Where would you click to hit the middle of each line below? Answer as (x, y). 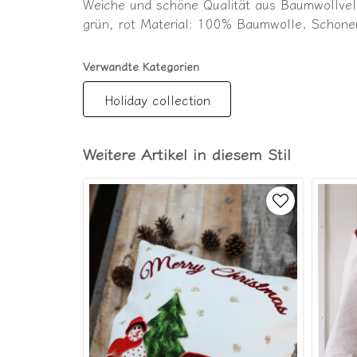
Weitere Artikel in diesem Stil (187, 154)
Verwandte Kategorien (141, 67)
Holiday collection (157, 99)
